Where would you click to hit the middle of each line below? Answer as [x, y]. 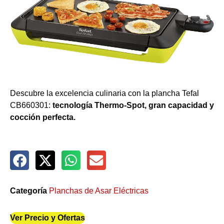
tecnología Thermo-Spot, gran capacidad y [133, 105]
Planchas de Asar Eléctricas [99, 190]
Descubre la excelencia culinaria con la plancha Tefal [104, 93]
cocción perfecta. [43, 117]
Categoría [29, 190]
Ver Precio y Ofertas [47, 217]
